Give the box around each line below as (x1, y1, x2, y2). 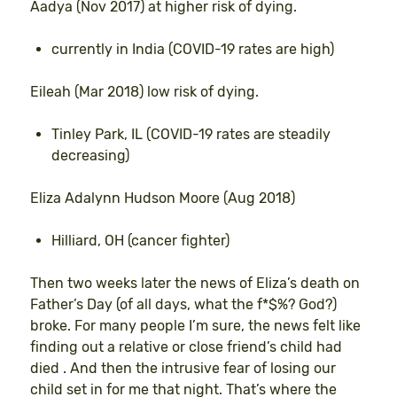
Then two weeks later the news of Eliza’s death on (30, 274, 360, 292)
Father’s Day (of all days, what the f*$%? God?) (30, 295, 337, 313)
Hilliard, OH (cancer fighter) (51, 231, 230, 249)
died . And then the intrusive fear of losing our (30, 359, 336, 377)
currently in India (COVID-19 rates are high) (51, 40, 334, 58)
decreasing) (51, 146, 129, 164)
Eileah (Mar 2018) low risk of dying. (30, 82, 259, 100)
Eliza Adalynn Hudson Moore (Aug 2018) (30, 189, 295, 206)
